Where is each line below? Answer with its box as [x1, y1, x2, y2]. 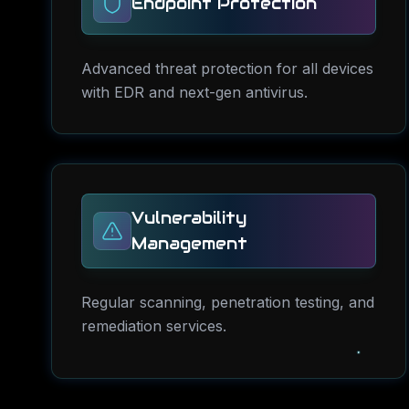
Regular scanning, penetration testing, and [81, 293, 374, 311]
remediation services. [81, 317, 226, 335]
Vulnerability [131, 207, 246, 228]
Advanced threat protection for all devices [81, 59, 373, 78]
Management [131, 233, 247, 254]
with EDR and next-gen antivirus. [81, 83, 308, 101]
